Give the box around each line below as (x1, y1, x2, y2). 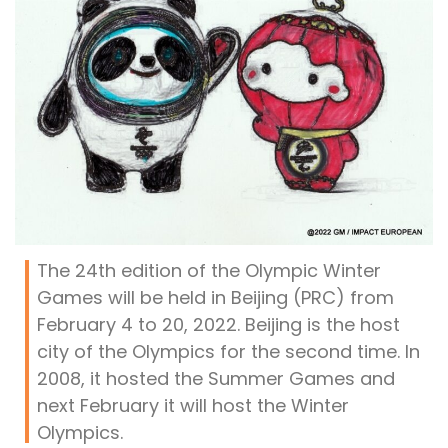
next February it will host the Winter (37, 392, 349, 418)
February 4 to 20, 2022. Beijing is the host (37, 311, 400, 337)
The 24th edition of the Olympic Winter (37, 257, 381, 283)
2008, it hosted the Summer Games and (37, 365, 395, 391)
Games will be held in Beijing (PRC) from (37, 284, 394, 310)
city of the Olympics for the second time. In (37, 338, 420, 364)
